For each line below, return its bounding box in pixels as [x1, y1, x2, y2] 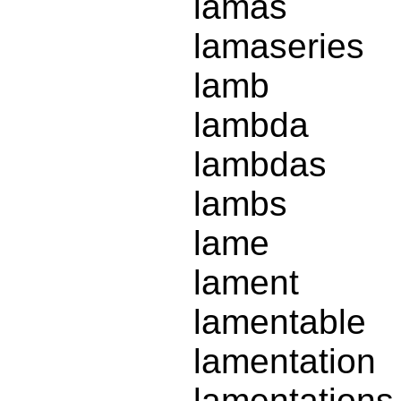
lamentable [193, 303, 366, 342]
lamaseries [193, 27, 364, 66]
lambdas [193, 145, 327, 184]
